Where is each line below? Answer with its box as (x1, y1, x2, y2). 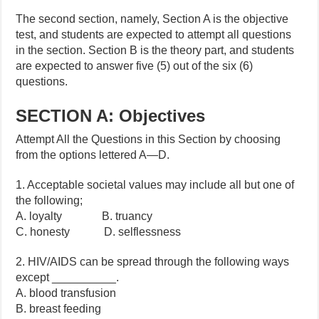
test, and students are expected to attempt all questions (16, 28, 292, 41)
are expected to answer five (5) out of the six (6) (16, 59, 253, 72)
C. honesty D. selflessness (16, 225, 182, 238)
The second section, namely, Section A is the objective (16, 12, 289, 25)
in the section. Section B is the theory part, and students (16, 43, 295, 56)
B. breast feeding (16, 302, 102, 315)
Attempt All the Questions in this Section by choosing (16, 132, 281, 145)
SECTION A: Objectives (16, 105, 206, 125)
